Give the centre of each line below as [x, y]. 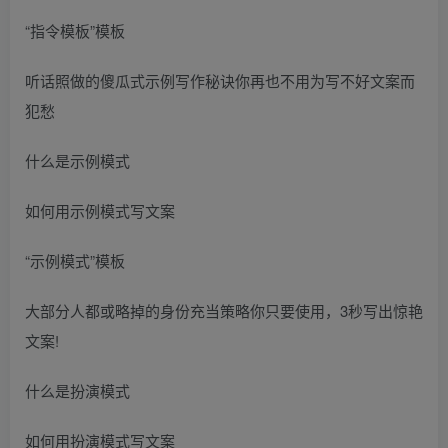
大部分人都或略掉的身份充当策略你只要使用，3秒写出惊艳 [224, 310]
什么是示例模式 [77, 160]
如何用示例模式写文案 [100, 210]
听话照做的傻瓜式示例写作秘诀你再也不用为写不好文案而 [220, 80]
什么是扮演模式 [77, 390]
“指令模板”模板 [75, 30]
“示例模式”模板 [75, 260]
